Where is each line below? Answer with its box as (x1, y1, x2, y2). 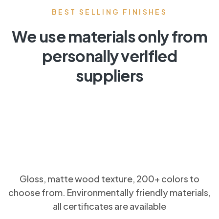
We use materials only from (12, 26, 207, 46)
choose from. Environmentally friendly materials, (8, 187, 211, 198)
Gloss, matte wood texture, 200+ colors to (20, 173, 199, 185)
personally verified (42, 46, 177, 66)
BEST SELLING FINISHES (51, 7, 168, 17)
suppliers (75, 66, 144, 86)
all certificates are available (53, 200, 166, 212)
